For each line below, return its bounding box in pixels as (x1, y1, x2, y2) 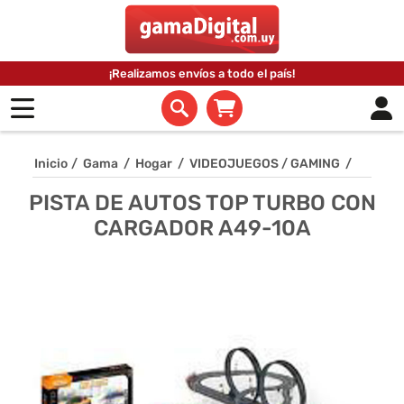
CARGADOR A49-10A (93, 215, 311, 241)
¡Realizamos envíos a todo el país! (109, 66, 295, 80)
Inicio (34, 155, 68, 171)
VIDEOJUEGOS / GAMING (189, 155, 340, 171)
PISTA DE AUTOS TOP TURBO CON (28, 189, 376, 216)
